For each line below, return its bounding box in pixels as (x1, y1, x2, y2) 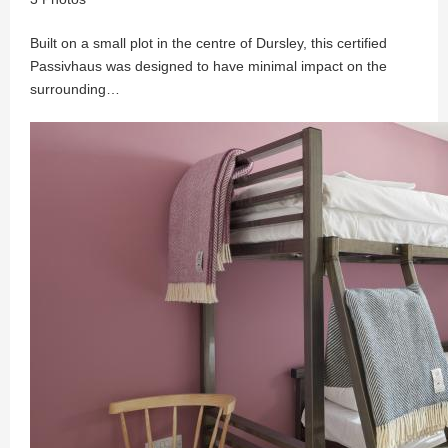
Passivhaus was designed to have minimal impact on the (30, 58, 387, 74)
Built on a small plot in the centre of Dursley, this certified (30, 35, 387, 51)
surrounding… (30, 81, 120, 97)
